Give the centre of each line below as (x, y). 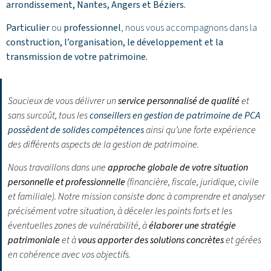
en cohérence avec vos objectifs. (69, 255)
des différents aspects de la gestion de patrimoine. (103, 144)
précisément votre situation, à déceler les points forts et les (120, 211)
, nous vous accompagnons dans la (189, 28)
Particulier (28, 28)
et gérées (243, 240)
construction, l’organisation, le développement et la (115, 42)
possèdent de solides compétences (76, 130)
